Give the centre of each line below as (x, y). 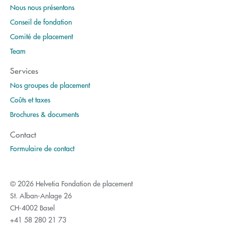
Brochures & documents (44, 114)
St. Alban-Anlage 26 (41, 195)
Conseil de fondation (41, 21)
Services (24, 71)
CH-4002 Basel (32, 207)
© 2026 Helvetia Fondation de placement (71, 183)
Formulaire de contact (42, 148)
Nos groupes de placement (50, 85)
